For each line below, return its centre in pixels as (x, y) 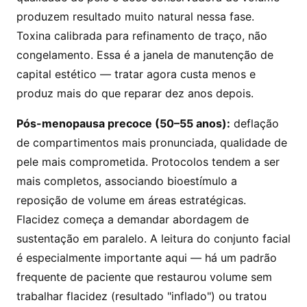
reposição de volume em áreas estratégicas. (131, 200)
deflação (255, 123)
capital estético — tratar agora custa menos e (136, 74)
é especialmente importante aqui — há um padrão (147, 258)
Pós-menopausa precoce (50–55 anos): (123, 123)
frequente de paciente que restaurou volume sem (144, 277)
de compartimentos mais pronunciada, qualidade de (152, 143)
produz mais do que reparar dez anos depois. (135, 93)
